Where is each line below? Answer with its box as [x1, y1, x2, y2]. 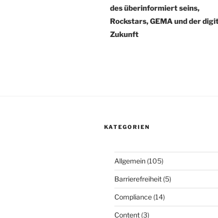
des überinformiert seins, [110, 3, 200, 13]
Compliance [114, 192, 152, 201]
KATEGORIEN [104, 123, 150, 130]
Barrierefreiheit [114, 174, 162, 183]
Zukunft [110, 30, 139, 39]
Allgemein [114, 156, 145, 165]
